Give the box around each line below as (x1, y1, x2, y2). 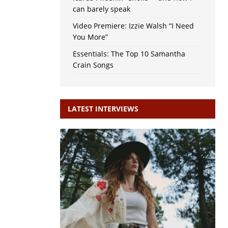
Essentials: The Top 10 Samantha (72, 49, 185, 59)
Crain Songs (72, 60, 113, 70)
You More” (72, 32, 108, 42)
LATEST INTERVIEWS (67, 104, 138, 114)
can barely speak (72, 4, 130, 14)
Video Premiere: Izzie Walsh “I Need (72, 21, 194, 31)
